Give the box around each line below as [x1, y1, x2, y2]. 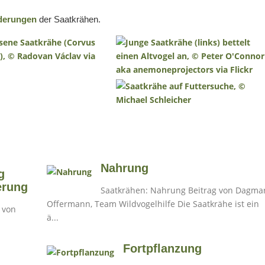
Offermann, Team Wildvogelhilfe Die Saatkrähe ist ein [47, 198, 177, 209]
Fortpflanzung [123, 241, 202, 255]
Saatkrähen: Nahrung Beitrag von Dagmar [101, 184, 188, 196]
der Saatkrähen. [37, 14, 101, 24]
